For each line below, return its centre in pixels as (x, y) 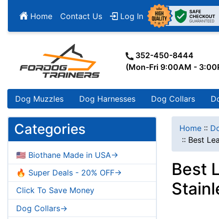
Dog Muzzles (39, 99)
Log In (131, 16)
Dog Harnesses (107, 99)
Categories (50, 129)
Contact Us (81, 16)
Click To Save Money (55, 190)
